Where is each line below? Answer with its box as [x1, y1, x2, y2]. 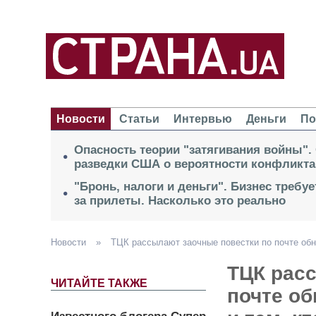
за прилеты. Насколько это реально [74, 194, 286, 208]
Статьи [119, 113, 159, 126]
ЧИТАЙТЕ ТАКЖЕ [51, 277, 147, 290]
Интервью [174, 113, 232, 126]
